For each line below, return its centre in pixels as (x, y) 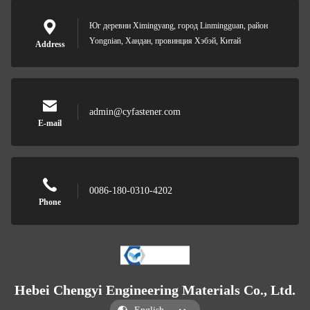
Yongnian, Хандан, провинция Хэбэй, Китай (165, 41)
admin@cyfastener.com (135, 112)
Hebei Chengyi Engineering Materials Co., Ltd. (155, 290)
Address (50, 44)
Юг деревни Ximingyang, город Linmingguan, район (179, 26)
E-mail (50, 123)
